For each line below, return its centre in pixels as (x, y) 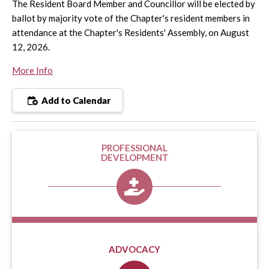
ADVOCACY (134, 249)
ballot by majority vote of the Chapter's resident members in (131, 18)
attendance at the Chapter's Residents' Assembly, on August (131, 33)
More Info (32, 71)
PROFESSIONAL (134, 148)
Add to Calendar (75, 101)
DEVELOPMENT (134, 158)
